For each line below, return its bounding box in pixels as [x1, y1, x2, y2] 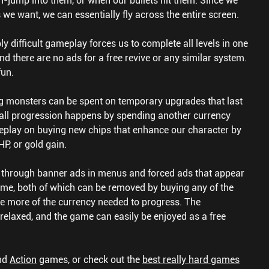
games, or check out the [37, 253, 142, 266]
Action [10, 253, 37, 266]
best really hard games [142, 253, 240, 266]
